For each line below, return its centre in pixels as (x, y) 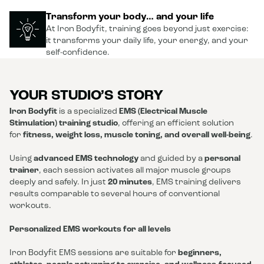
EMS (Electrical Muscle (163, 112)
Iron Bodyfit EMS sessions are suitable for (94, 253)
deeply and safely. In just (59, 182)
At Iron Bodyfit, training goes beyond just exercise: (147, 29)
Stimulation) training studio (64, 123)
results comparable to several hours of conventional (115, 194)
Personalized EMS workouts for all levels (90, 230)
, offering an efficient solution (176, 123)
